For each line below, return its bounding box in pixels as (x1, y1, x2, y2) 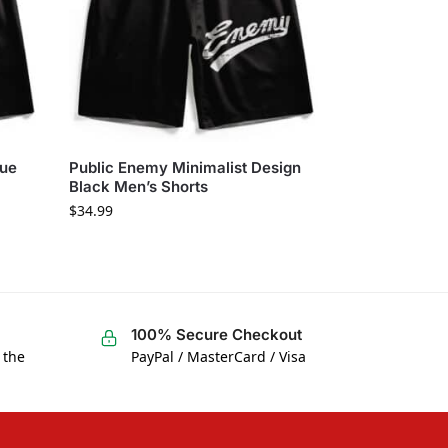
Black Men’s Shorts (69, 176, 209, 196)
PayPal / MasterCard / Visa (130, 347, 306, 367)
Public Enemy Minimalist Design (69, 157, 302, 177)
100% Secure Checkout (130, 324, 302, 344)
